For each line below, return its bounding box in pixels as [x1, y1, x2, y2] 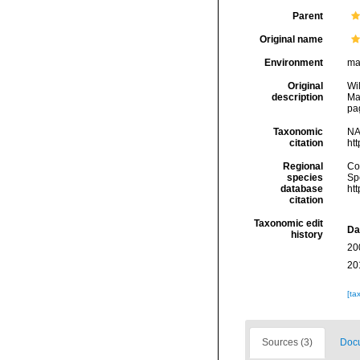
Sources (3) [262, 337, 313, 348]
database [280, 183, 323, 194]
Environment [264, 57, 323, 68]
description [271, 92, 323, 103]
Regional [282, 161, 323, 172]
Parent [292, 10, 323, 22]
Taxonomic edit [253, 218, 323, 229]
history [290, 229, 323, 240]
